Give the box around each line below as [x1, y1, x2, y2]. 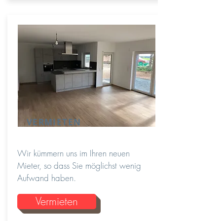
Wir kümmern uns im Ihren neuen [17, 147, 130, 159]
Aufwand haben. [17, 172, 76, 184]
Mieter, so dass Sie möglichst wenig [17, 160, 141, 171]
